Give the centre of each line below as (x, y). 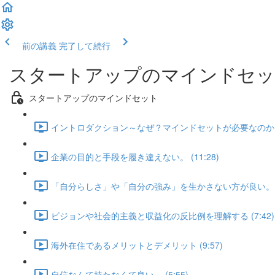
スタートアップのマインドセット (93, 97)
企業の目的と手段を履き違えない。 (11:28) (135, 156)
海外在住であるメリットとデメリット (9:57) (137, 245)
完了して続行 (85, 45)
